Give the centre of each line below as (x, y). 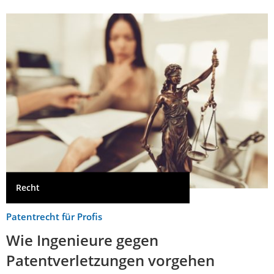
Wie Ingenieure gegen (82, 240)
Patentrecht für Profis (54, 216)
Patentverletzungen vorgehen (110, 260)
